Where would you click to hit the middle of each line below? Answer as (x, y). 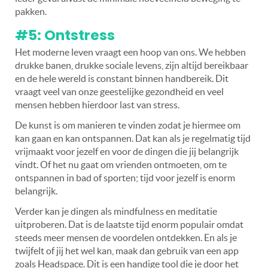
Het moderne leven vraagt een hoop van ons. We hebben (130, 52)
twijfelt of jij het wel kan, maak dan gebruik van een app (127, 250)
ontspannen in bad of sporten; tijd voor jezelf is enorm (125, 177)
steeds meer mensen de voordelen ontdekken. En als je (126, 237)
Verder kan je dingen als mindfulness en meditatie (116, 211)
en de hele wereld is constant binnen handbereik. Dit (122, 78)
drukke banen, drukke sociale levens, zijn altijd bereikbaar (132, 65)
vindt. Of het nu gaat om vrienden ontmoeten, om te (121, 164)
